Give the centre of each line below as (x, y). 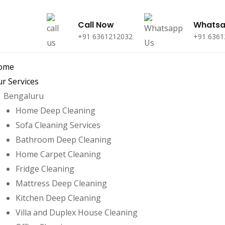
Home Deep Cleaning (55, 110)
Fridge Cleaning (45, 169)
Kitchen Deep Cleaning (58, 198)
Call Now (96, 25)
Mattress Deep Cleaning (61, 183)
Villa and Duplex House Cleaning (77, 212)
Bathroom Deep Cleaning (64, 140)
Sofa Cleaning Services (58, 125)
